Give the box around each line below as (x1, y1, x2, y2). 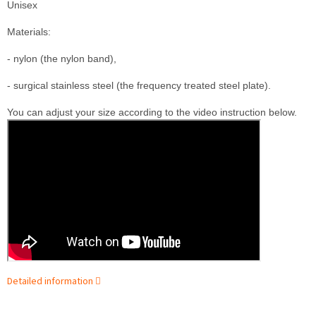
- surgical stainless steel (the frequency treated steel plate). (7, 80, 271, 92)
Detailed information (7, 274, 93, 289)
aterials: (16, 26, 51, 38)
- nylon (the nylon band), (7, 53, 116, 65)
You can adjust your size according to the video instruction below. (7, 107, 297, 119)
